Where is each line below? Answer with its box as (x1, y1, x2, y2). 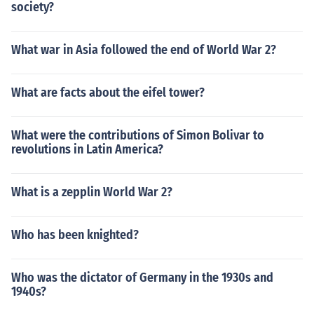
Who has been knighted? (11, 227, 139, 243)
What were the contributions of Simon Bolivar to (11, 128, 264, 143)
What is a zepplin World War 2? (11, 184, 172, 200)
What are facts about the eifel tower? (11, 85, 205, 100)
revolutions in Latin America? (11, 142, 163, 157)
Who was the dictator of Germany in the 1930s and (11, 270, 273, 285)
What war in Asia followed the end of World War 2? (11, 42, 276, 57)
